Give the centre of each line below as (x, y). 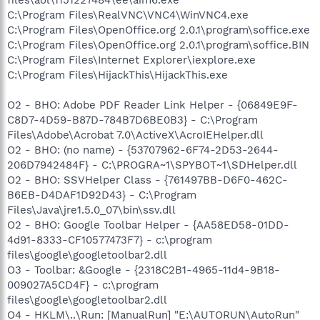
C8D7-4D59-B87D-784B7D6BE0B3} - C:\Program (132, 120)
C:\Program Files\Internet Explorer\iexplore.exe (131, 60)
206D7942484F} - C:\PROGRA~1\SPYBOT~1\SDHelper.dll (152, 165)
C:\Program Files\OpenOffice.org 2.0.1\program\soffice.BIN (158, 45)
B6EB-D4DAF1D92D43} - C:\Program (102, 195)
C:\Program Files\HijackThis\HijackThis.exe (117, 75)
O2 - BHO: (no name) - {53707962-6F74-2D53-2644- (143, 150)
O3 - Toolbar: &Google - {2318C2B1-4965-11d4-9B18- (144, 270)
